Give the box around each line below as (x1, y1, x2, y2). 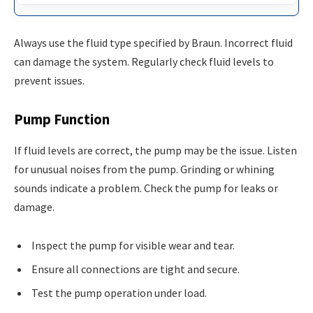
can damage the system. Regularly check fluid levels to (14, 54, 274, 68)
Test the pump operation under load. (31, 286, 207, 300)
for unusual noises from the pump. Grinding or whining (14, 161, 275, 176)
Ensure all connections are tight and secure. (31, 262, 240, 277)
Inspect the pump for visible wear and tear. (31, 238, 235, 253)
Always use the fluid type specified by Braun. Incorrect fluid (14, 35, 293, 50)
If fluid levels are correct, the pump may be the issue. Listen (14, 143, 297, 157)
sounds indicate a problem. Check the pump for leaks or (14, 180, 278, 195)
